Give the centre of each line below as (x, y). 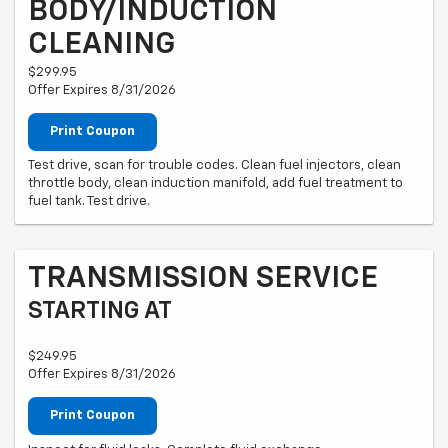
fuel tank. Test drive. (89, 202)
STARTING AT (100, 311)
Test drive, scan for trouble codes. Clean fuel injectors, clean (214, 166)
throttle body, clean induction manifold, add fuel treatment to (215, 184)
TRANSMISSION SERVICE (203, 279)
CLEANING (101, 44)
